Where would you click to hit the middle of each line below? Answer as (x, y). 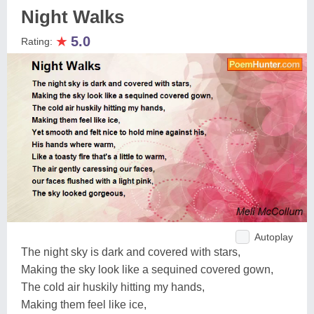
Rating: (38, 41)
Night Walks (73, 17)
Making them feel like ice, (84, 304)
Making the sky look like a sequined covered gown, (147, 269)
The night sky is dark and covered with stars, (131, 252)
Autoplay (274, 237)
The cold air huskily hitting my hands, (113, 287)
